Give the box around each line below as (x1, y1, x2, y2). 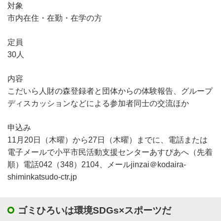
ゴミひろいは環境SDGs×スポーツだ (18, 205, 171, 216)
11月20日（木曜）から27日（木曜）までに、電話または (7, 135, 208, 144)
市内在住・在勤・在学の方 (7, 13, 102, 22)
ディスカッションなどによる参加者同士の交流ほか (7, 99, 189, 108)
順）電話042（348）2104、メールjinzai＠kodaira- (7, 160, 186, 169)
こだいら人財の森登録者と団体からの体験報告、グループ (7, 86, 213, 95)
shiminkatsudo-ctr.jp (7, 172, 77, 181)
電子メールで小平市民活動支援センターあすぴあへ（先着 (7, 147, 213, 156)
